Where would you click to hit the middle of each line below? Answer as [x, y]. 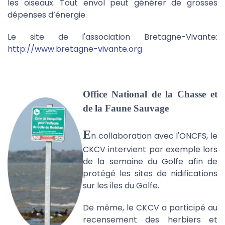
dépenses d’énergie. [47, 15]
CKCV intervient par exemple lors [150, 149]
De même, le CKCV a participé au [150, 208]
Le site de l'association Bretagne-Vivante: [113, 37]
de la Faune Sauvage [126, 108]
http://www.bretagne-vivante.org [75, 49]
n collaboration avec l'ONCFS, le [154, 136]
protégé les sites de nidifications [150, 174]
